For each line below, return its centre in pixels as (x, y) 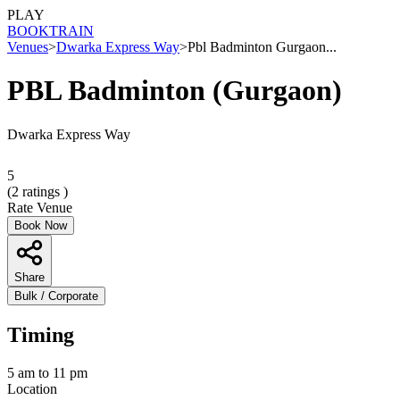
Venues (28, 47)
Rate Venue (40, 207)
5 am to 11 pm (47, 372)
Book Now (41, 225)
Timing (41, 334)
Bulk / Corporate (56, 296)
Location (32, 388)
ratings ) (43, 191)
